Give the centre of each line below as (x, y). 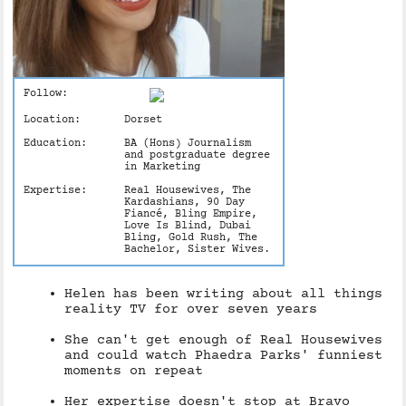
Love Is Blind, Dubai (187, 226)
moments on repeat (134, 371)
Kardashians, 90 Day (184, 203)
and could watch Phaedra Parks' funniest (224, 356)
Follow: (46, 94)
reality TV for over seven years (191, 309)
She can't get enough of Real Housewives (224, 340)
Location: (56, 120)
